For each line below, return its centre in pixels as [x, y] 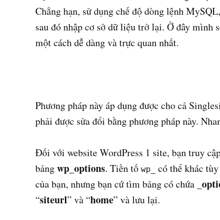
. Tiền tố [123, 168]
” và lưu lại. [137, 200]
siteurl [54, 200]
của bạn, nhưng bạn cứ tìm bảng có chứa [116, 184]
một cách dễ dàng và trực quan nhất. [107, 43]
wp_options [81, 168]
